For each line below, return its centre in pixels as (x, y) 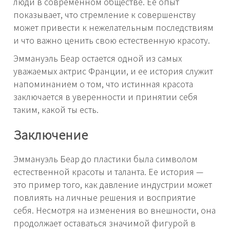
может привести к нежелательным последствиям (113, 27)
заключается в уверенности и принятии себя (106, 97)
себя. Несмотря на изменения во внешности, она (114, 210)
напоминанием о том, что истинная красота (103, 84)
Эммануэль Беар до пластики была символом (106, 158)
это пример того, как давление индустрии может (113, 184)
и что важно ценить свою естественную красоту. (112, 40)
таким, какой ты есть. (56, 110)
